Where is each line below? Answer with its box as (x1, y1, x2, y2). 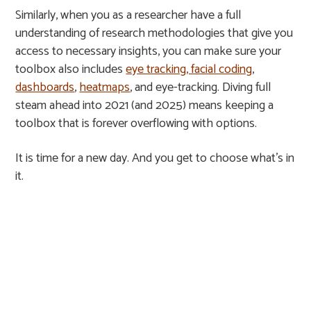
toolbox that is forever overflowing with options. (15, 113, 258, 134)
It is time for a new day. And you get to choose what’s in (15, 148, 295, 169)
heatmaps (79, 77, 131, 98)
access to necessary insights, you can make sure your (15, 41, 282, 62)
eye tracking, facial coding (126, 59, 253, 80)
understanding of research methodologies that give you (15, 23, 294, 44)
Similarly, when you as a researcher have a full (15, 5, 242, 26)
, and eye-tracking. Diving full (130, 77, 271, 98)
